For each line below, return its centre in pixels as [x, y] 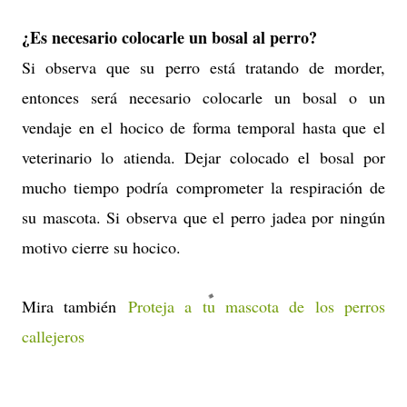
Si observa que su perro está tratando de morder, [203, 67]
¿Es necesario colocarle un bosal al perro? [169, 37]
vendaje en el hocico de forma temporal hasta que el [203, 127]
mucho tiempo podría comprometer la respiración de [203, 187]
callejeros [53, 336]
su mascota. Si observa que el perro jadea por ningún [203, 217]
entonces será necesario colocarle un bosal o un [203, 97]
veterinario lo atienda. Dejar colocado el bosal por [203, 157]
